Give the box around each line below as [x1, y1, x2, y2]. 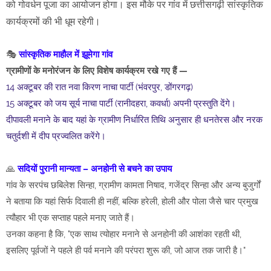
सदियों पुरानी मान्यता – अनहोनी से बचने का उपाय [18, 163, 172, 175]
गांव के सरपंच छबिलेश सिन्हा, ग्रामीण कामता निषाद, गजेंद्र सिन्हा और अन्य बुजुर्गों [6, 180, 260, 191]
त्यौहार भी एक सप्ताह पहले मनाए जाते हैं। [6, 212, 135, 224]
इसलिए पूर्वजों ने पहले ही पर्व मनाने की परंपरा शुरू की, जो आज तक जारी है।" [6, 245, 246, 256]
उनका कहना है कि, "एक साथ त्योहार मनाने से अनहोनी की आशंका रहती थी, [6, 229, 241, 240]
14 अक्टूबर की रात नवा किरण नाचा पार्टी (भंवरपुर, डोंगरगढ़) [6, 82, 193, 93]
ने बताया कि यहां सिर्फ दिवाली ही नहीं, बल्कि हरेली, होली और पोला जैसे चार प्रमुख [6, 196, 258, 207]
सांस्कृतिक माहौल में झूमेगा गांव [19, 49, 113, 60]
